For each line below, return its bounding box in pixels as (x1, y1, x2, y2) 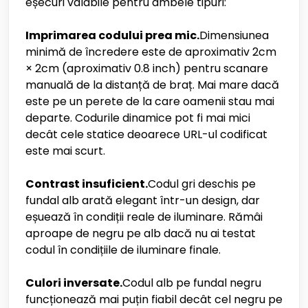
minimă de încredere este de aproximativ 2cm (25, 44, 276, 60)
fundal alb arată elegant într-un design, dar (25, 192, 260, 208)
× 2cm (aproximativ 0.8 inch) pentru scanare (25, 60, 268, 76)
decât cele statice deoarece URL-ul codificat (25, 126, 267, 142)
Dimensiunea (199, 27, 269, 43)
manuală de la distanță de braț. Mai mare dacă (25, 77, 279, 93)
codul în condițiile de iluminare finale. (25, 242, 221, 258)
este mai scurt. (25, 143, 105, 159)
